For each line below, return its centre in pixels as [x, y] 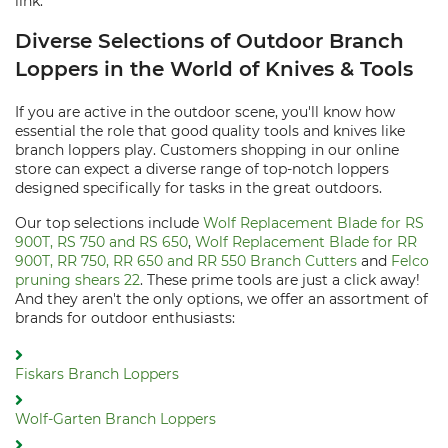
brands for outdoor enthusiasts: [125, 318]
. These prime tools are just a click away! [280, 280]
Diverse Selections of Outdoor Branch [209, 41]
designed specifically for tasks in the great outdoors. [198, 188]
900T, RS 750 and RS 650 [101, 242]
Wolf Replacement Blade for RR [306, 242]
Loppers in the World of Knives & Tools [214, 69]
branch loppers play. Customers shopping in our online [207, 150]
